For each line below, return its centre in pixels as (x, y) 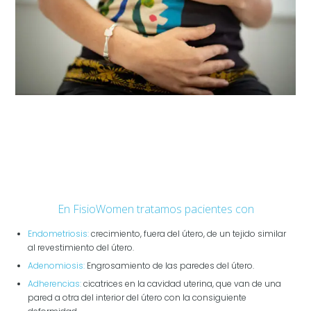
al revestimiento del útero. (81, 248)
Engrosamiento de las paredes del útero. (170, 266)
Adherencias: (55, 284)
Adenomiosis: (57, 266)
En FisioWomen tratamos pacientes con (155, 209)
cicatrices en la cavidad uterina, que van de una (182, 284)
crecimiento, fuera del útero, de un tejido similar (188, 234)
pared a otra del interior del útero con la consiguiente (137, 298)
